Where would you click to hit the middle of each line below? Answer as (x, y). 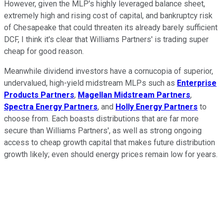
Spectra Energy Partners (51, 107)
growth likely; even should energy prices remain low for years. (111, 154)
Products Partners (39, 95)
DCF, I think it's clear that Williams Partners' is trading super (106, 39)
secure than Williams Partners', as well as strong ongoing (103, 130)
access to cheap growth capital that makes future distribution (110, 142)
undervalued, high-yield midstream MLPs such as (90, 83)
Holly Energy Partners (157, 107)
